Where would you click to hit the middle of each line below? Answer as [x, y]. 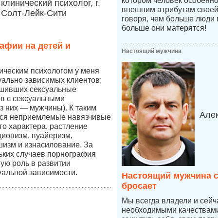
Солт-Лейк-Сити [34, 13]
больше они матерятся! [164, 28]
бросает [139, 186]
